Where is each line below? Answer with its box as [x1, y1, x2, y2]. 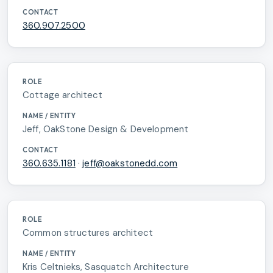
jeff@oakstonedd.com [82, 157, 178, 169]
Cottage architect [23, 88, 103, 101]
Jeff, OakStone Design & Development [23, 122, 189, 135]
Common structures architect [23, 226, 154, 239]
